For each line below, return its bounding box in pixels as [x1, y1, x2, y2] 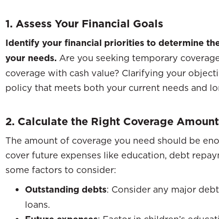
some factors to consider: [5, 164, 116, 175]
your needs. [5, 52, 57, 64]
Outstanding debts [25, 183, 107, 195]
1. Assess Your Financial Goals [5, 16, 163, 30]
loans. [25, 198, 50, 210]
